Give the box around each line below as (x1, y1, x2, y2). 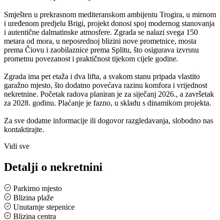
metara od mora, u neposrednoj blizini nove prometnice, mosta (4, 36, 196, 45)
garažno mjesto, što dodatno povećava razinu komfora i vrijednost (4, 81, 207, 89)
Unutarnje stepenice (11, 202, 75, 211)
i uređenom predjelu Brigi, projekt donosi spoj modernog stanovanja (4, 19, 215, 27)
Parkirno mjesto (11, 184, 62, 192)
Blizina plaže (11, 193, 54, 202)
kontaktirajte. (4, 125, 44, 134)
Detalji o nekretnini (4, 160, 103, 173)
